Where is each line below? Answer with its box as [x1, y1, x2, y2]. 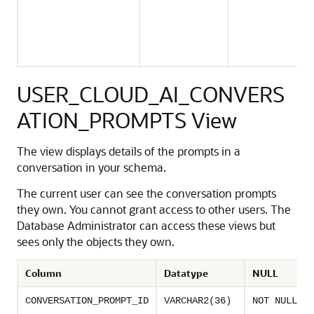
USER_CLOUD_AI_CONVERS [17, 80, 285, 108]
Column [25, 266, 62, 280]
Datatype [164, 266, 208, 280]
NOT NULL [252, 295, 297, 306]
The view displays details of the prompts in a [17, 144, 240, 158]
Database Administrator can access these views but [17, 218, 275, 233]
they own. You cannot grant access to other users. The [17, 202, 291, 217]
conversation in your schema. [17, 160, 166, 175]
